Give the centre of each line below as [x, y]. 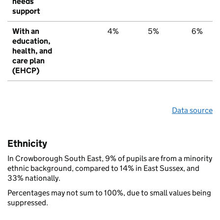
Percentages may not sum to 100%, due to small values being [109, 192]
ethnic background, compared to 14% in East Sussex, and [103, 168]
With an [26, 31]
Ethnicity [27, 143]
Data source [192, 110]
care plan [28, 60]
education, [31, 41]
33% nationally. [34, 178]
